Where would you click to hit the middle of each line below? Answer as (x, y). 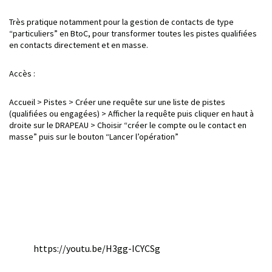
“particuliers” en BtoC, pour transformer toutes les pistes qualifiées (133, 33)
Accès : (22, 73)
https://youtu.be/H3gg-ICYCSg (97, 248)
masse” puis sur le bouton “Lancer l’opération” (94, 136)
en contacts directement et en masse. (79, 45)
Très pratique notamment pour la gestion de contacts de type (121, 22)
